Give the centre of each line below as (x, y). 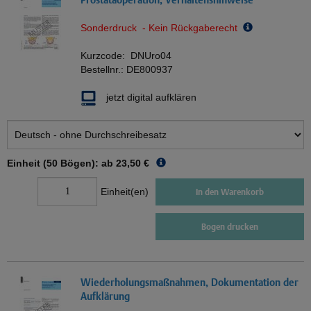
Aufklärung (105, 296)
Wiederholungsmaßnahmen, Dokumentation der (190, 283)
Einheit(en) (125, 192)
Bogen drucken (230, 227)
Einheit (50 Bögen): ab (60, 163)
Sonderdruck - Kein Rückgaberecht (162, 28)
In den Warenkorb (230, 192)
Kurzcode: (106, 56)
